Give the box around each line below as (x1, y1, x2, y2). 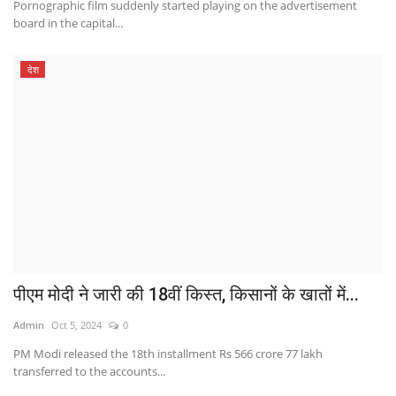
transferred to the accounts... (13, 363, 165, 380)
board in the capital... (13, 14, 123, 31)
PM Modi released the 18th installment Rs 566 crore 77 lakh (13, 346, 323, 362)
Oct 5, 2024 (51, 318, 102, 332)
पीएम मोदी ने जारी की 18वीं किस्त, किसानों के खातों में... (13, 284, 359, 306)
